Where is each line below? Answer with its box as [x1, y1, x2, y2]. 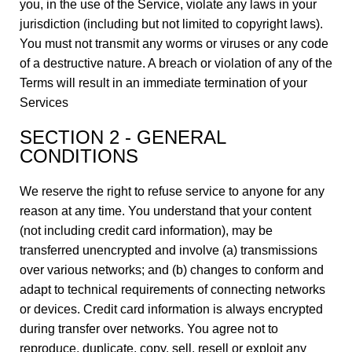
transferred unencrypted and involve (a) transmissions [20, 244, 317, 257]
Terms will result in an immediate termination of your [20, 76, 307, 90]
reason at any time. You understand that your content [20, 204, 311, 218]
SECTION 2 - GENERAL [20, 126, 225, 148]
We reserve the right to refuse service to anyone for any [20, 185, 324, 198]
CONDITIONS [20, 145, 138, 167]
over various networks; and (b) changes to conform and [20, 263, 324, 277]
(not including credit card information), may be [20, 224, 273, 237]
